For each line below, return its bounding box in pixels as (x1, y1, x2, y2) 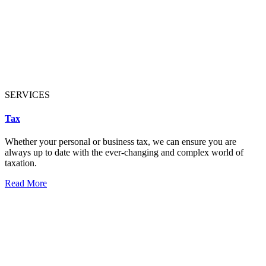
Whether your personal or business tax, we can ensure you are (5, 136, 236, 147)
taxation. (5, 157, 37, 168)
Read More (5, 178, 47, 188)
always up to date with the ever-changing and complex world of (5, 147, 243, 157)
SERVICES (5, 90, 50, 100)
